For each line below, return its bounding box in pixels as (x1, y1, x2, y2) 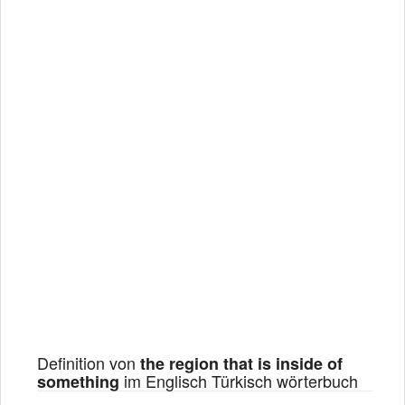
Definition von (37, 351, 140, 374)
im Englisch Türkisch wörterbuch (119, 369, 358, 392)
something (37, 370, 119, 393)
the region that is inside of (140, 352, 343, 375)
